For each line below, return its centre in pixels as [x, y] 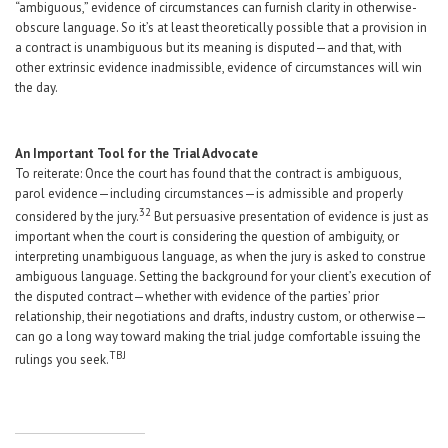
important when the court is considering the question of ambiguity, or [207, 236]
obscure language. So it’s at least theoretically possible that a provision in [221, 27]
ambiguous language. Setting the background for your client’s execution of [223, 276]
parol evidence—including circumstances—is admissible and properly [209, 193]
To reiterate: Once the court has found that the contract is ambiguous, [208, 173]
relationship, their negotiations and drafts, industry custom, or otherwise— [221, 316]
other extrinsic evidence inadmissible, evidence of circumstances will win [218, 67]
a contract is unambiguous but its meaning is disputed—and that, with [208, 47]
